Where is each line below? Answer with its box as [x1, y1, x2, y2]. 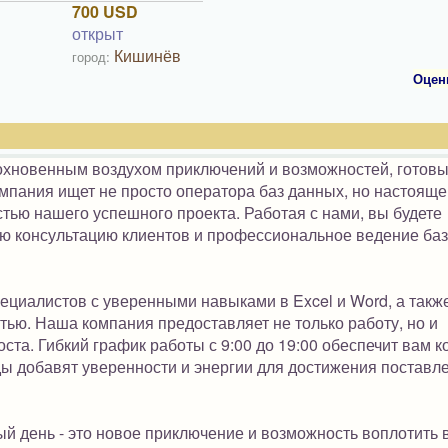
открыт [72, 22, 124, 45]
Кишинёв [114, 44, 182, 67]
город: [72, 47, 111, 66]
